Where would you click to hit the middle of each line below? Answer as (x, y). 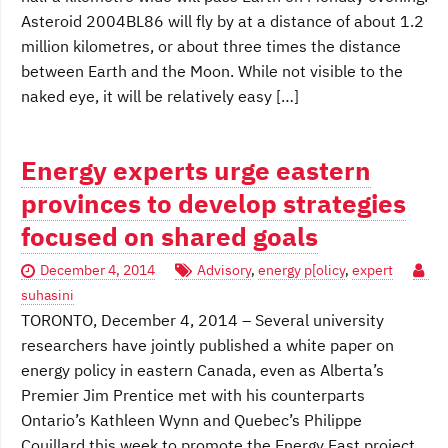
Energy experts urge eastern (196, 171)
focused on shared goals (169, 237)
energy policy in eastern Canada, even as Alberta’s (202, 370)
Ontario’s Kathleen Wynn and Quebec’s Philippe (191, 420)
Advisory (224, 270)
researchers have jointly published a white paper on (207, 345)
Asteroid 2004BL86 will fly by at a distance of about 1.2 (222, 21)
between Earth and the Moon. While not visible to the (212, 71)
